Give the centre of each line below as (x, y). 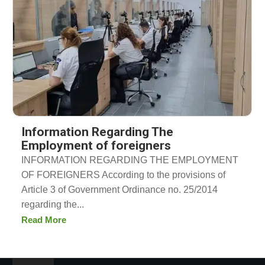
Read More (44, 220)
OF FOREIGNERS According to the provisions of (123, 174)
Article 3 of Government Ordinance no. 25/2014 (119, 189)
